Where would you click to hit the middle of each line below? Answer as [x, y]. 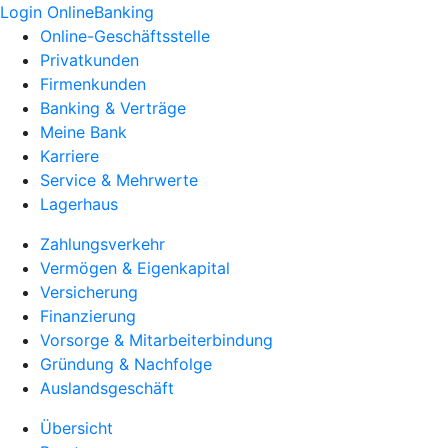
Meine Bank [83, 132]
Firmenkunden [93, 84]
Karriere [69, 156]
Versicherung [89, 292]
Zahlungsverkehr [102, 244]
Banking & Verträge [113, 108]
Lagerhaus [79, 204]
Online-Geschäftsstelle [125, 36]
